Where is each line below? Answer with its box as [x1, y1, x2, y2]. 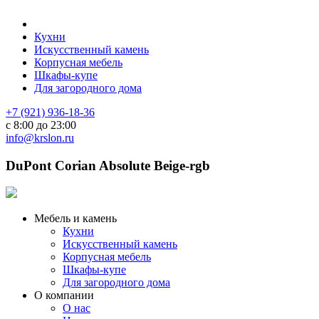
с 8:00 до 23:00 [6, 119, 76, 131]
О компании [34, 289, 94, 302]
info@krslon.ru [6, 132, 74, 144]
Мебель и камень [34, 212, 117, 225]
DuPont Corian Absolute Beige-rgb [6, 157, 210, 173]
